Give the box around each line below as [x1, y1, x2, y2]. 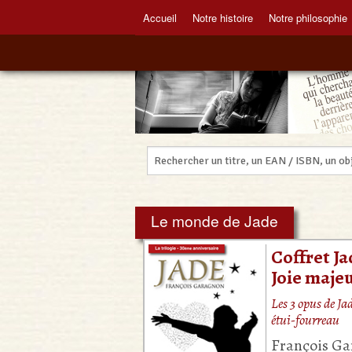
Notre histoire [192, 10, 253, 25]
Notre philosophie [269, 10, 347, 25]
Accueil [143, 10, 177, 25]
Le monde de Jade [151, 210, 278, 232]
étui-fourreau [270, 310, 339, 330]
